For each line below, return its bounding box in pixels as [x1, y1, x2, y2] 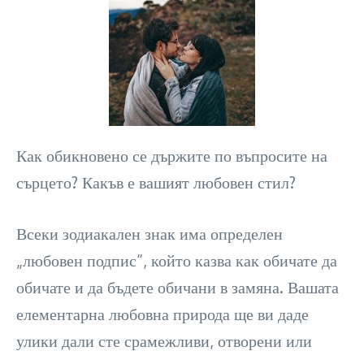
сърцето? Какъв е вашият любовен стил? [16, 171, 296, 193]
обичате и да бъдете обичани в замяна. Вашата [16, 276, 339, 297]
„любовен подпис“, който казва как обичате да [16, 249, 337, 271]
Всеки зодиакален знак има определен [16, 223, 283, 244]
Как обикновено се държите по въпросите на [16, 145, 327, 166]
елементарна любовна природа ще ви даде [16, 303, 309, 324]
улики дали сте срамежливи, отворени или [16, 330, 312, 351]
